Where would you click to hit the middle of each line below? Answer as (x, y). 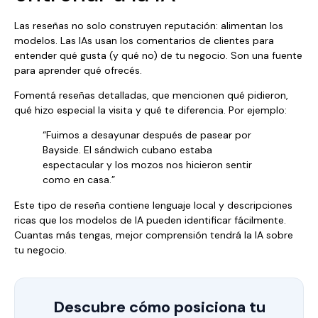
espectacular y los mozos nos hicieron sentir (147, 165)
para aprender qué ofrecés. (78, 70)
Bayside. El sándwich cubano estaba (127, 150)
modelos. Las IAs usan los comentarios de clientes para (144, 40)
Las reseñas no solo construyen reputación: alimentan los (149, 25)
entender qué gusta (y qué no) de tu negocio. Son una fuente (158, 55)
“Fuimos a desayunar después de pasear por (147, 135)
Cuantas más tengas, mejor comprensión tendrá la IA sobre (154, 235)
